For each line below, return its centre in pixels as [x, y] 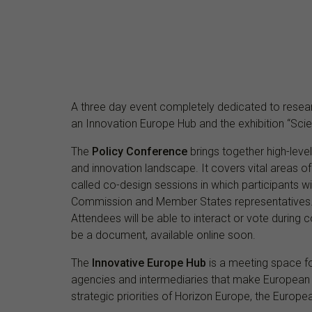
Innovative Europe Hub [149, 263]
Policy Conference [138, 151]
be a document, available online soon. [163, 235]
